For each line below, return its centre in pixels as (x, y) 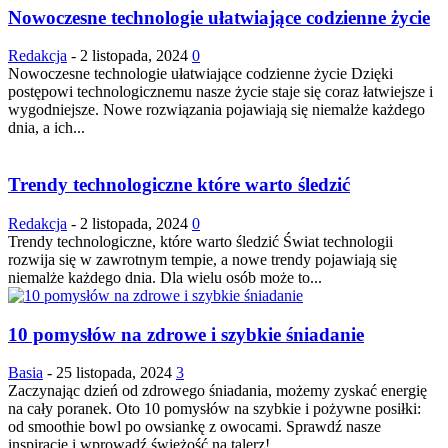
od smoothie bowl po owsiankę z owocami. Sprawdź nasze (194, 427)
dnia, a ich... (46, 128)
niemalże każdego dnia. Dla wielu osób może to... (165, 277)
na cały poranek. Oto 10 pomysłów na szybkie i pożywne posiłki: (214, 409)
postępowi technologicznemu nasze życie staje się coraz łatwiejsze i (220, 92)
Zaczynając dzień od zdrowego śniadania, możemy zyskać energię (217, 391)
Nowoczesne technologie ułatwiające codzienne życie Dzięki (200, 74)
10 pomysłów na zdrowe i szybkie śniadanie (186, 334)
